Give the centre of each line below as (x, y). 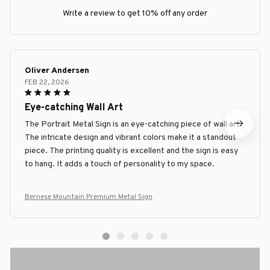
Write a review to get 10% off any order (135, 14)
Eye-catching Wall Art (74, 108)
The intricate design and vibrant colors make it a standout (130, 138)
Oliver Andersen (57, 71)
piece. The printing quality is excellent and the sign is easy (131, 151)
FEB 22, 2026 (47, 83)
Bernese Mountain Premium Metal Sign (89, 197)
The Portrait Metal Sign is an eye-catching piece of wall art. (133, 125)
